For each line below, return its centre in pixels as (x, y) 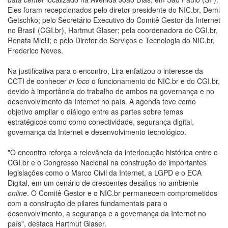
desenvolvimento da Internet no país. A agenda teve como (102, 102)
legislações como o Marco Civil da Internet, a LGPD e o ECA (105, 173)
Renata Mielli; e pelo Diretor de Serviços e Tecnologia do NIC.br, (111, 40)
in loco (79, 81)
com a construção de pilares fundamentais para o (88, 203)
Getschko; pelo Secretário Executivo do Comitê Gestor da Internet (114, 20)
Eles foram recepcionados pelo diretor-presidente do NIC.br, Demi (114, 10)
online (17, 193)
